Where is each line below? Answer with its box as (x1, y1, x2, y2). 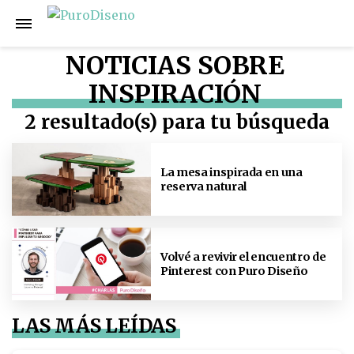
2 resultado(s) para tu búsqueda (24, 110, 330, 134)
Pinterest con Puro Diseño (160, 263, 308, 278)
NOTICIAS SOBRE (65, 50, 285, 81)
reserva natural (160, 179, 247, 194)
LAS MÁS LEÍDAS (12, 314, 177, 338)
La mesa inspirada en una (160, 164, 303, 179)
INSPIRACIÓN (88, 78, 262, 110)
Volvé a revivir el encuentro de (160, 249, 326, 264)
